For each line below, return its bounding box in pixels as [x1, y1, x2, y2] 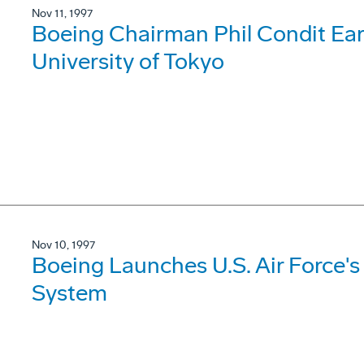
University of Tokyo [32, 48, 224, 75]
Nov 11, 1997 [32, 6, 93, 20]
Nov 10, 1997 [32, 238, 95, 252]
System [32, 279, 107, 306]
